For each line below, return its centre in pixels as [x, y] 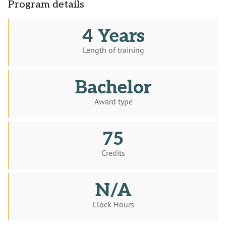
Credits [113, 153]
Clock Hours [113, 205]
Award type [113, 102]
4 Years [113, 37]
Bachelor [113, 88]
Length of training [113, 50]
